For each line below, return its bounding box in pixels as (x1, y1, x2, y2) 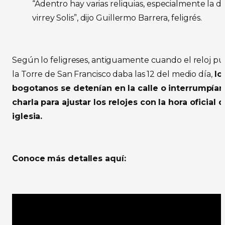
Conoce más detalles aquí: (12, 153, 129, 163)
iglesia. (12, 111, 45, 121)
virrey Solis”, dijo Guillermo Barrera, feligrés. (32, 13, 204, 23)
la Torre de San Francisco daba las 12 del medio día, (12, 69, 214, 79)
